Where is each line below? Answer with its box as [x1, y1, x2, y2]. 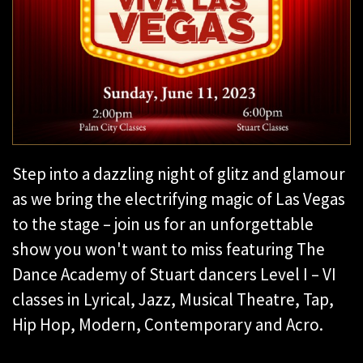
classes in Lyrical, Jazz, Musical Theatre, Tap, [12, 288, 334, 311]
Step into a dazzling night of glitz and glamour [12, 163, 345, 186]
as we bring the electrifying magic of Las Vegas [12, 188, 345, 211]
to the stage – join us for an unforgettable [12, 213, 314, 236]
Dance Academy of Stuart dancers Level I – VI [12, 263, 336, 286]
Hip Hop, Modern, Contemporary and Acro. [12, 314, 323, 336]
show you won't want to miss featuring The [12, 238, 325, 261]
